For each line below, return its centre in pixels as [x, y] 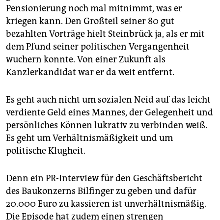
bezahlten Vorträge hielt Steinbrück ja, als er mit [105, 34]
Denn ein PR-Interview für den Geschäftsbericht [104, 178]
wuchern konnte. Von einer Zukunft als [86, 59]
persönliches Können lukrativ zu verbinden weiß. [107, 125]
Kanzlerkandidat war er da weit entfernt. [90, 72]
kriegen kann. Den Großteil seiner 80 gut [90, 21]
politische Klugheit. [46, 151]
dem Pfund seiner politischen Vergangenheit [98, 46]
